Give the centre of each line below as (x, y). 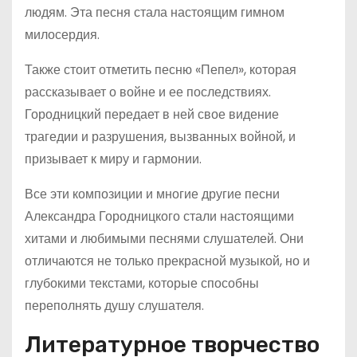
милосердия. (62, 35)
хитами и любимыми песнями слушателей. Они (164, 239)
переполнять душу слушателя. (114, 306)
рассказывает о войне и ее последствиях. (148, 92)
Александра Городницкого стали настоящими (159, 216)
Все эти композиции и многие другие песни (152, 194)
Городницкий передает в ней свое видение (152, 114)
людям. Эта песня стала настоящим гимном (155, 12)
